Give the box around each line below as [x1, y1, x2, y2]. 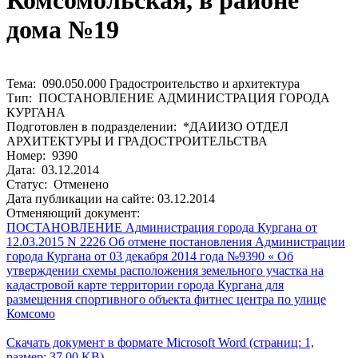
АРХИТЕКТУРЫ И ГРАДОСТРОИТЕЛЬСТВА [6, 133, 268, 148]
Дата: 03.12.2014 [6, 162, 99, 177]
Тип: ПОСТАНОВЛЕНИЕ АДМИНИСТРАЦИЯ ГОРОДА [6, 90, 330, 105]
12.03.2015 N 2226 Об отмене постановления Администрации [6, 234, 345, 249]
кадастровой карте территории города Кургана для [6, 277, 284, 292]
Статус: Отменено [6, 177, 109, 191]
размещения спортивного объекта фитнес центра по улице [6, 292, 326, 306]
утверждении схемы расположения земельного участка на [6, 263, 324, 277]
